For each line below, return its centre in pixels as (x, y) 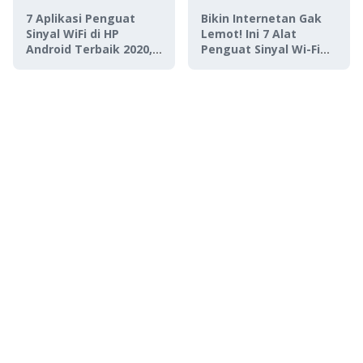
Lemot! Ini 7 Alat (249, 34)
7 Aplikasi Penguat (81, 18)
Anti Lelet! (56, 64)
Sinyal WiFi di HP (73, 34)
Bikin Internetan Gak (261, 18)
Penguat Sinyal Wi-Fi (261, 49)
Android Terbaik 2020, (89, 49)
